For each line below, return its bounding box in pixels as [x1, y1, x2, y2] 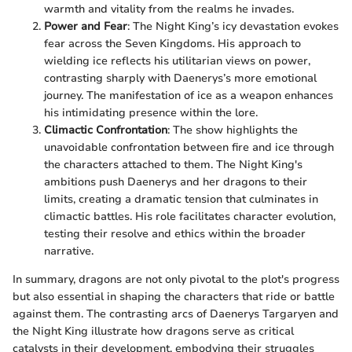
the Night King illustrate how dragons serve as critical [13, 323, 294, 339]
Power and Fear [44, 18, 127, 34]
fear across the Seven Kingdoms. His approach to [44, 35, 301, 51]
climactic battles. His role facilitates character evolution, [44, 208, 335, 224]
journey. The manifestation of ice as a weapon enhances [44, 87, 333, 103]
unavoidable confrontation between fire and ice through [44, 139, 334, 155]
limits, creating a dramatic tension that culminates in [44, 191, 318, 207]
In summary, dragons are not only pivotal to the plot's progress [13, 271, 339, 287]
